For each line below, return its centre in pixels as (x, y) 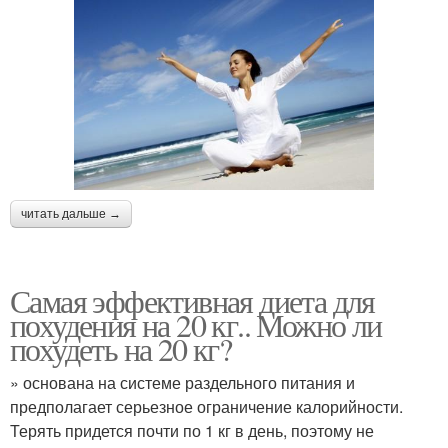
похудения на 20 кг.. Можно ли (196, 325)
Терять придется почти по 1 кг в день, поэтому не (192, 431)
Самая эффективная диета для (192, 301)
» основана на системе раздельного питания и (182, 383)
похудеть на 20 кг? (121, 349)
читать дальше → (71, 214)
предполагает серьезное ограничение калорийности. (206, 407)
